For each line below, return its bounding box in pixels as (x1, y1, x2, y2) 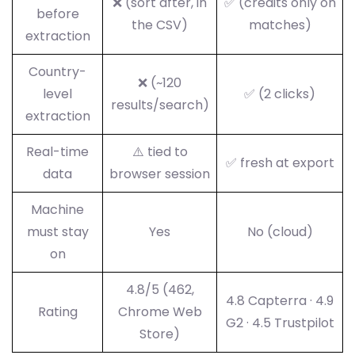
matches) (248, 16, 311, 35)
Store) (139, 325, 180, 344)
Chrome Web (117, 303, 202, 322)
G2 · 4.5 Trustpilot (225, 314, 334, 333)
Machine (31, 200, 84, 219)
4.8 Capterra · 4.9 (226, 292, 334, 311)
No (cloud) (246, 223, 313, 242)
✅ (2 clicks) (244, 85, 315, 104)
